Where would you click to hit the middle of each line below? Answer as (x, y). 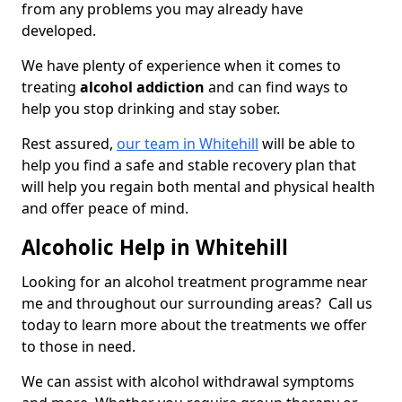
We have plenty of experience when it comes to (181, 66)
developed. (61, 31)
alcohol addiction (142, 87)
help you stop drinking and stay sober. (153, 109)
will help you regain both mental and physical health (198, 187)
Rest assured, (69, 144)
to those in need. (80, 347)
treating (51, 87)
